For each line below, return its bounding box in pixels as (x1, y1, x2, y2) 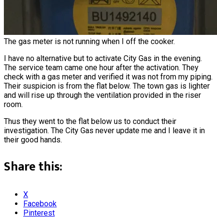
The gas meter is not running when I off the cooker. (4, 36, 175, 46)
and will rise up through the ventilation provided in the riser (4, 90, 201, 100)
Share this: (4, 156, 62, 178)
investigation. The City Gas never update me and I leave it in (4, 125, 205, 135)
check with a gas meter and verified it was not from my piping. (4, 72, 213, 81)
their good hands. (4, 135, 62, 144)
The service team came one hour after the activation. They (4, 62, 199, 72)
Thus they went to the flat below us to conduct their (4, 116, 176, 126)
